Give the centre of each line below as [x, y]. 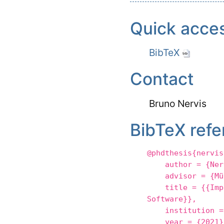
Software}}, [172, 199]
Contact [161, 79]
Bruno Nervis [177, 103]
